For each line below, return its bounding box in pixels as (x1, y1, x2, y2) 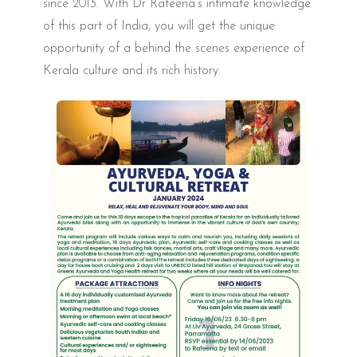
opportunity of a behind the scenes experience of (43, 41, 304, 55)
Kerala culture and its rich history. (43, 64, 221, 77)
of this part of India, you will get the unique (43, 19, 275, 33)
